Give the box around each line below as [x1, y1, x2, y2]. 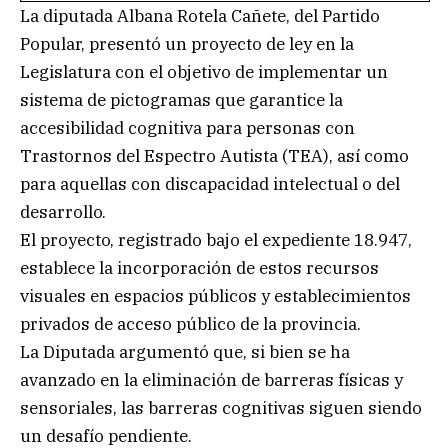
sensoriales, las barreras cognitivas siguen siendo [20, 396, 422, 419]
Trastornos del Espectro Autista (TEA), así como [20, 144, 409, 167]
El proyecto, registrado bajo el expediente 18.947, [20, 228, 412, 251]
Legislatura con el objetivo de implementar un [20, 60, 388, 83]
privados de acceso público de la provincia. [20, 312, 361, 335]
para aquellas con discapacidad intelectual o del [20, 172, 400, 195]
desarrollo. [20, 200, 106, 223]
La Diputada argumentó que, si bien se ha [20, 340, 350, 363]
